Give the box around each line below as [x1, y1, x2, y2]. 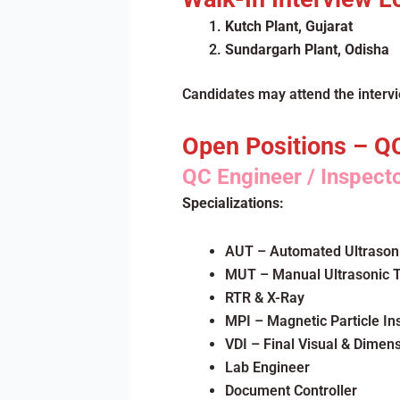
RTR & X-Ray [224, 289, 304, 306]
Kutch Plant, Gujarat [224, 18, 353, 35]
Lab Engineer [224, 359, 310, 376]
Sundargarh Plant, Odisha [224, 41, 389, 58]
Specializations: [181, 195, 284, 212]
